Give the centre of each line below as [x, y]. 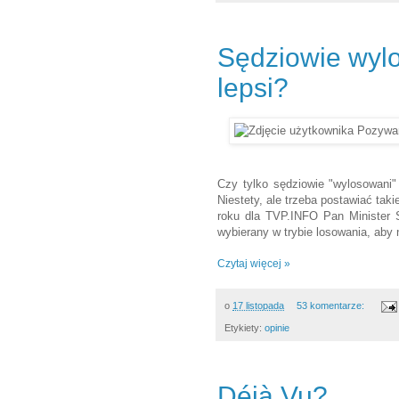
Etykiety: [244, 327]
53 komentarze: [331, 306]
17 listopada [258, 306]
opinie [277, 327]
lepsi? [253, 88]
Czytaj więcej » [254, 264]
